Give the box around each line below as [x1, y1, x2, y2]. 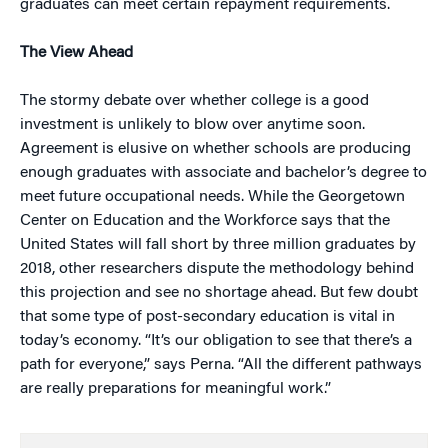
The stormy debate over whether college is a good [20, 93, 369, 109]
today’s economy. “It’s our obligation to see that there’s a [20, 333, 412, 349]
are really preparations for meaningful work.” [20, 381, 331, 397]
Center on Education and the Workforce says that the [20, 213, 390, 229]
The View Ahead [20, 45, 133, 61]
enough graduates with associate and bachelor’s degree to [20, 165, 427, 181]
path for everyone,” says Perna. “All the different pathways [20, 357, 422, 373]
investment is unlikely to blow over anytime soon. [20, 117, 365, 133]
